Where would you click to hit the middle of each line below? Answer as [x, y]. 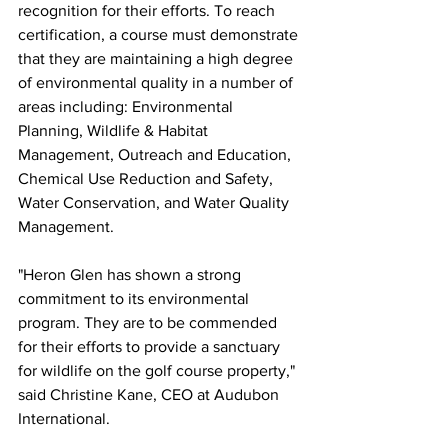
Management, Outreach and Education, [156, 155]
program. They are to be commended [149, 323]
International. [64, 419]
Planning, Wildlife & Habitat [115, 131]
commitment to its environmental [135, 299]
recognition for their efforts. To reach [148, 11]
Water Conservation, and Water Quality [155, 203]
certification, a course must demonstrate [160, 35]
